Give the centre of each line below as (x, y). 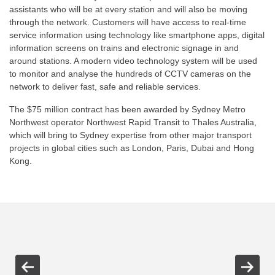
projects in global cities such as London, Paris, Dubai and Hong (132, 148)
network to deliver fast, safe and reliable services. (105, 87)
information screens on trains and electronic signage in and (124, 48)
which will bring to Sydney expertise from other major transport (130, 135)
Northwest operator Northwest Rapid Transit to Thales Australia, (133, 122)
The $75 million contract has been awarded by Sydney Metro (127, 109)
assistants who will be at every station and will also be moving (128, 9)
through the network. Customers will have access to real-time (128, 22)
